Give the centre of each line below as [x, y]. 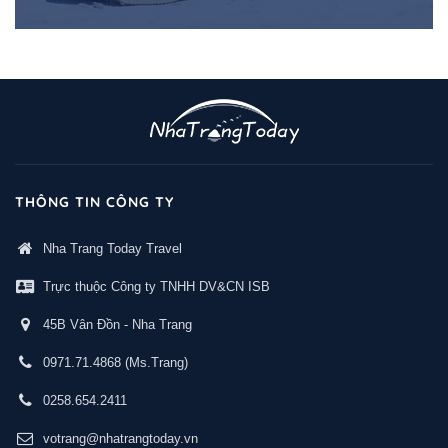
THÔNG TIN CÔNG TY [94, 201]
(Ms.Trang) [154, 362]
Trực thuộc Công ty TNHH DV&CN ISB [156, 286]
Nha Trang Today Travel [112, 248]
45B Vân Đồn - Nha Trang [117, 324]
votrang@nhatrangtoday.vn [120, 438]
